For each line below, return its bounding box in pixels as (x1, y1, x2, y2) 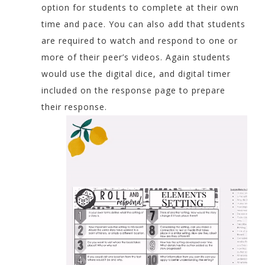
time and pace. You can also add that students (41, 18, 245, 30)
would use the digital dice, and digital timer (41, 67, 231, 79)
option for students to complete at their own (41, 1, 239, 13)
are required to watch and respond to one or (41, 34, 238, 46)
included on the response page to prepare (41, 84, 225, 96)
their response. (41, 101, 107, 112)
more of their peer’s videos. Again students (41, 51, 231, 63)
